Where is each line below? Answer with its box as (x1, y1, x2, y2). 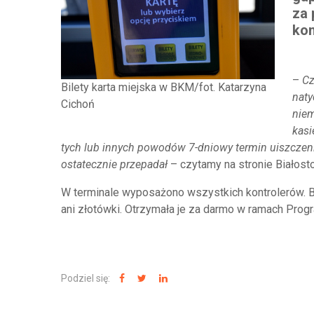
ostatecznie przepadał (61, 158, 168, 171)
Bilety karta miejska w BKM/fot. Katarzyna (61, 81, 266, 95)
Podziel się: (61, 273, 112, 284)
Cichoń (61, 97, 95, 111)
